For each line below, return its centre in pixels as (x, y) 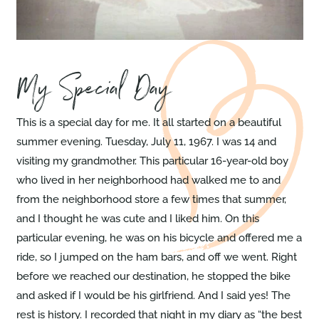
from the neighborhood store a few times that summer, (151, 200)
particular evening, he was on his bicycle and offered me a (159, 238)
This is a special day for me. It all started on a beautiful (148, 123)
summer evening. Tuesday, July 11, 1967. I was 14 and (146, 142)
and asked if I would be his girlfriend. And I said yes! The (153, 296)
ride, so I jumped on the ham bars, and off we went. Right (156, 257)
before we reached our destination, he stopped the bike (153, 277)
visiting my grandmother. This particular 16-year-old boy (152, 161)
